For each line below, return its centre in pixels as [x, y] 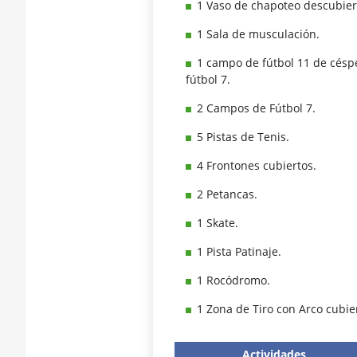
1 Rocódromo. [233, 280]
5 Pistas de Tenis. [243, 137]
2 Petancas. [227, 194]
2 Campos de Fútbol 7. [256, 108]
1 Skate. [217, 223]
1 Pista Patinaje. [239, 252]
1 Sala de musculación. [258, 34]
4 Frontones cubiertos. [256, 166]
